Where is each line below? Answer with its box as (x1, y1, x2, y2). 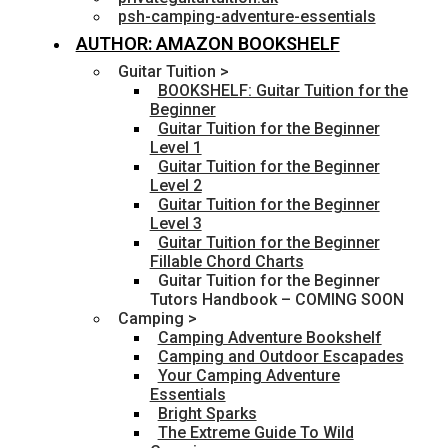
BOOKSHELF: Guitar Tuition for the (157, 81, 408, 101)
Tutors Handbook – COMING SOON (149, 290, 404, 310)
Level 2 (149, 176, 202, 196)
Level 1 (149, 138, 202, 158)
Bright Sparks (157, 404, 257, 424)
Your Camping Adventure (157, 366, 340, 386)
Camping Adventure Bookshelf (157, 328, 382, 348)
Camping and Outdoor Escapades (157, 347, 404, 367)
